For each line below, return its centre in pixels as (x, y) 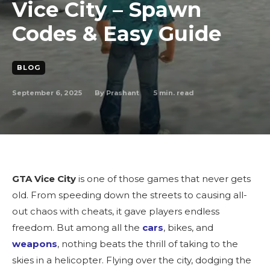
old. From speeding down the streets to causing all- (130, 195)
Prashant (123, 93)
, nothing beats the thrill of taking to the (148, 244)
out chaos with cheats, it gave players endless (116, 211)
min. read (176, 93)
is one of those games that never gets (163, 179)
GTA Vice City (44, 179)
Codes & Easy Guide (117, 34)
